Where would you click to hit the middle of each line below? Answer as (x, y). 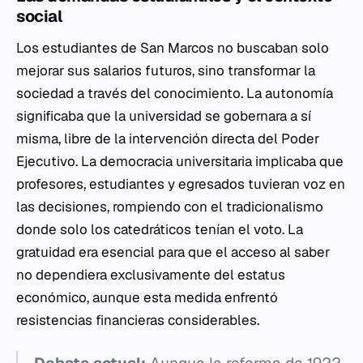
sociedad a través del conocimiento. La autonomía (175, 94)
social (39, 17)
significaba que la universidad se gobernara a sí (164, 116)
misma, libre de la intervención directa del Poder (168, 139)
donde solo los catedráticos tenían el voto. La (160, 230)
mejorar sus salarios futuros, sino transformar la (166, 71)
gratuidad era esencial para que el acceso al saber (173, 252)
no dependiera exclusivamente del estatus (151, 275)
